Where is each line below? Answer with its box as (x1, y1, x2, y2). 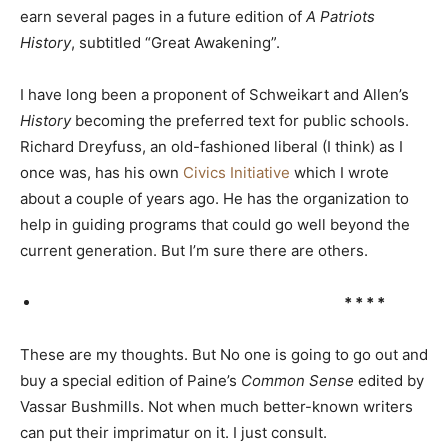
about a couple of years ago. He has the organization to (20, 188, 409, 208)
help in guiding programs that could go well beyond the (20, 214, 410, 234)
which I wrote (290, 162, 389, 182)
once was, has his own (20, 162, 183, 182)
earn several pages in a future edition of (20, 6, 306, 26)
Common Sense (241, 370, 358, 390)
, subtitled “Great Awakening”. (71, 32, 280, 52)
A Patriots (306, 6, 375, 26)
